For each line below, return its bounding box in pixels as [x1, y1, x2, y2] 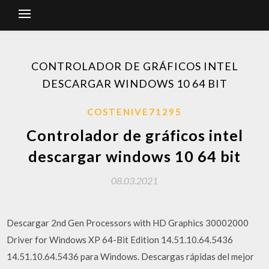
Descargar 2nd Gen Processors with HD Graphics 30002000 [7, 217, 249, 228]
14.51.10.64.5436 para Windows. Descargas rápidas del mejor [7, 251, 255, 262]
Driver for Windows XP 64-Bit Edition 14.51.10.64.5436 [7, 234, 234, 245]
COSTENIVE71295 [87, 106, 182, 117]
